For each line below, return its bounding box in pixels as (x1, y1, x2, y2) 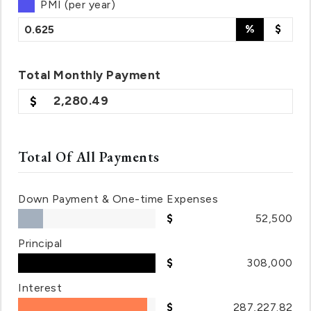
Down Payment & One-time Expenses (18, 192, 219, 205)
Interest (18, 281, 62, 294)
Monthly (53, 67, 103, 82)
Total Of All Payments (18, 148, 160, 166)
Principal (18, 237, 62, 250)
